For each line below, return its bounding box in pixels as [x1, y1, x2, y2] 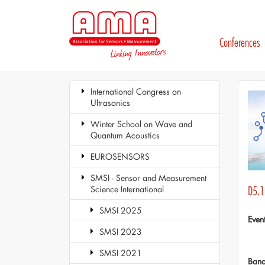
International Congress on [91, 86, 181, 97]
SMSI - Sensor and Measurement [91, 172, 206, 183]
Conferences [219, 35, 260, 50]
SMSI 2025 [99, 205, 142, 216]
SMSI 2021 [99, 247, 142, 258]
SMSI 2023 [99, 226, 142, 237]
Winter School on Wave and [91, 118, 192, 130]
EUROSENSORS [91, 151, 150, 162]
